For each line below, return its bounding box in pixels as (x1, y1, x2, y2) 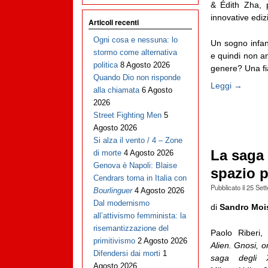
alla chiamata (93, 86, 139, 95)
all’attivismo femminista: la (93, 211, 186, 221)
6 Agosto (141, 86, 172, 95)
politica (93, 60, 118, 70)
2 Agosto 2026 (137, 236, 187, 246)
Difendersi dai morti (93, 249, 160, 258)
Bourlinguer (93, 186, 132, 196)
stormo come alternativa (93, 48, 177, 57)
